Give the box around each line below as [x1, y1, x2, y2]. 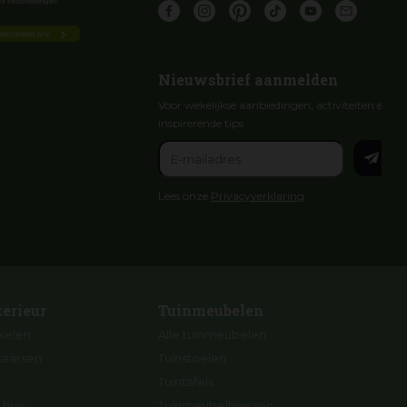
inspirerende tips [158, 116, 244, 131]
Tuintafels [158, 373, 214, 389]
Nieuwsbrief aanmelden [158, 70, 339, 90]
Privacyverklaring [211, 189, 305, 203]
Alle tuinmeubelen [158, 326, 267, 342]
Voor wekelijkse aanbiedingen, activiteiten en [158, 98, 391, 113]
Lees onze [158, 189, 212, 203]
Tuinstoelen [158, 350, 227, 365]
